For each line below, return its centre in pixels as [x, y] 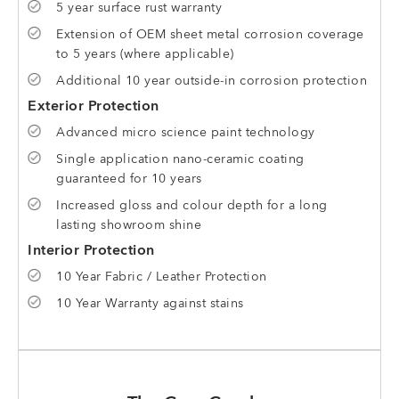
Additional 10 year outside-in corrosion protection [212, 81]
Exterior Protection [94, 107]
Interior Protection [91, 251]
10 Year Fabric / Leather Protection [162, 277]
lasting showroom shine [129, 225]
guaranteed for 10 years [129, 179]
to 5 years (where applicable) [145, 54]
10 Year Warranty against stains [150, 304]
